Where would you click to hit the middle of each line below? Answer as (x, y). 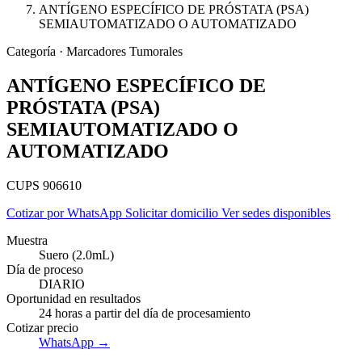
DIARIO (62, 284)
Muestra (27, 240)
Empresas (78, 271)
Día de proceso (45, 269)
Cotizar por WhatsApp (66, 213)
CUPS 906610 (44, 185)
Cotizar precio (42, 327)
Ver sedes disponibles (276, 213)
